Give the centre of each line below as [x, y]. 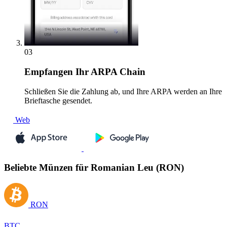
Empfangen [49, 72]
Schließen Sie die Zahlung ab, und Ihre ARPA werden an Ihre [123, 91]
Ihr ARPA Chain [109, 72]
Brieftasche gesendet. [58, 100]
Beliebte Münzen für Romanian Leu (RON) [94, 168]
